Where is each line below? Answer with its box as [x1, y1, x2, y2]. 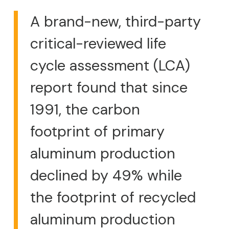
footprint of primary [30, 122, 165, 142]
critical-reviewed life [30, 34, 166, 54]
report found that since [30, 78, 188, 98]
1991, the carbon [30, 100, 140, 120]
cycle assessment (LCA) [30, 56, 190, 76]
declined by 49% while [30, 166, 182, 186]
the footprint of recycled [30, 188, 196, 208]
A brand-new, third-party [30, 12, 201, 32]
